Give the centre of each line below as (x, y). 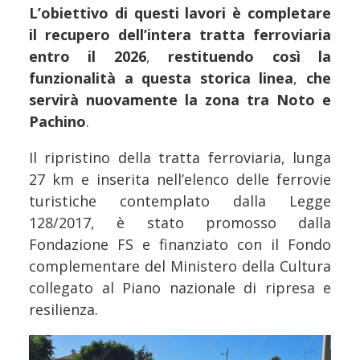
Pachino (57, 122)
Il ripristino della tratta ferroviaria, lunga (180, 158)
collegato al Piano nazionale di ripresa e (180, 288)
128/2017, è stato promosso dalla (180, 223)
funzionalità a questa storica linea (162, 78)
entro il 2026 (88, 57)
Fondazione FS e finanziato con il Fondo (180, 245)
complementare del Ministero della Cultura (180, 266)
